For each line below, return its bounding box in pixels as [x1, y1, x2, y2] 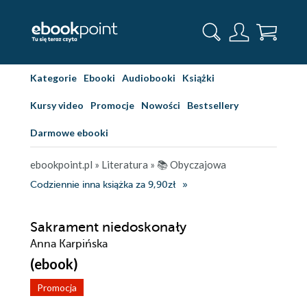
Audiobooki [122, 72, 175, 84]
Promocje [90, 99, 134, 111]
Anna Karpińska [30, 238, 108, 250]
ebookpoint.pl [30, 158, 93, 171]
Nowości [141, 99, 180, 111]
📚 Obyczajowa [157, 158, 226, 171]
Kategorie [30, 72, 77, 84]
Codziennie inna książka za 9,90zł [30, 180, 175, 190]
